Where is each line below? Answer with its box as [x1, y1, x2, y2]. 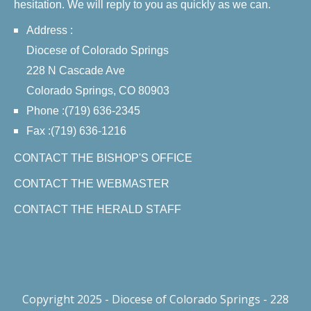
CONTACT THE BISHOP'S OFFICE [14, 152, 192, 165]
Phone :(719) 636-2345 [26, 105, 140, 117]
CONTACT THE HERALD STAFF [14, 203, 181, 216]
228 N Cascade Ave [26, 65, 128, 77]
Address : [26, 24, 76, 37]
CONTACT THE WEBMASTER [14, 178, 169, 190]
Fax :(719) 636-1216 [26, 125, 126, 137]
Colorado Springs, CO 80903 [26, 85, 169, 97]
